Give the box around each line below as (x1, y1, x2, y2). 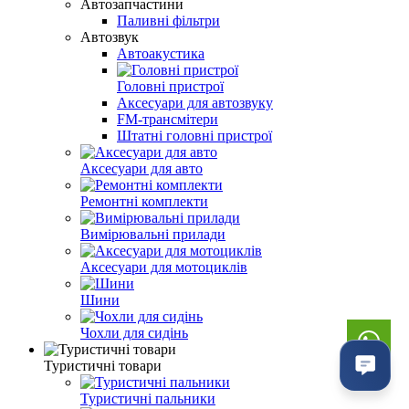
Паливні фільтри (117, 12, 220, 28)
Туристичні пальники (80, 390, 215, 406)
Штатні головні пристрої (117, 127, 272, 143)
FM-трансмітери (117, 110, 218, 127)
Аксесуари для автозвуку (117, 94, 273, 110)
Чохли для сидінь (80, 324, 188, 341)
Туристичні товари (44, 357, 162, 373)
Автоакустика (117, 45, 204, 61)
